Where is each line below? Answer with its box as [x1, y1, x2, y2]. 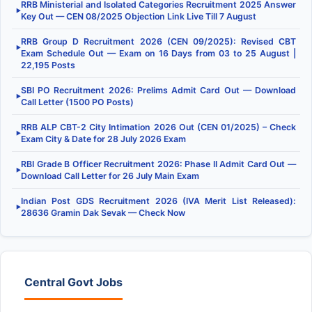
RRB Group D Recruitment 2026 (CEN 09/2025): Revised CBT [21, 36, 296, 47]
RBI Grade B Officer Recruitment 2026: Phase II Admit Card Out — [21, 159, 296, 170]
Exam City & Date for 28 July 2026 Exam [21, 134, 186, 145]
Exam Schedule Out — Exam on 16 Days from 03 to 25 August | [21, 48, 296, 59]
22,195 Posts [21, 60, 75, 71]
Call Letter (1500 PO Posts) [21, 97, 134, 108]
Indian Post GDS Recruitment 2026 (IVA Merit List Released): [21, 196, 296, 207]
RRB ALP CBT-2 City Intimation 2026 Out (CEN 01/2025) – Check [21, 122, 296, 133]
